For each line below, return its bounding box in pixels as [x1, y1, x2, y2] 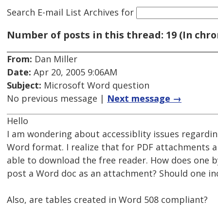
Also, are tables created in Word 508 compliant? [7, 194, 208, 206]
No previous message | [7, 92, 107, 105]
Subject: [7, 79, 41, 91]
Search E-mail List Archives [7, 6, 119, 18]
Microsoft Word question [41, 79, 149, 91]
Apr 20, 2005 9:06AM [31, 66, 117, 78]
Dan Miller [32, 53, 77, 65]
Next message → [107, 92, 182, 105]
